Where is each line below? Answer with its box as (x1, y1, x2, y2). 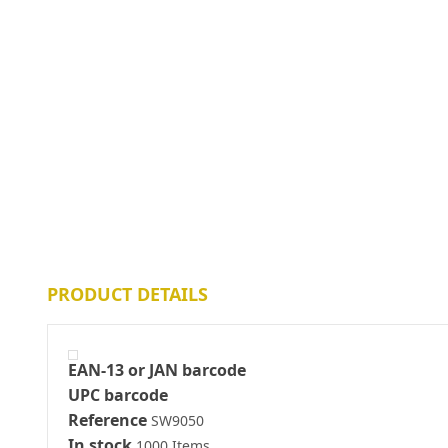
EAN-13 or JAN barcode (68, 359, 246, 381)
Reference (68, 409, 147, 431)
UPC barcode (68, 384, 168, 406)
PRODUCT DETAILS (47, 282, 208, 306)
